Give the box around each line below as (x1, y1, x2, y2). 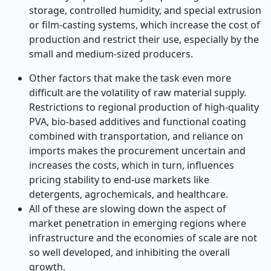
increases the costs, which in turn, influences (29, 158, 234, 172)
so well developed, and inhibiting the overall (29, 246, 230, 259)
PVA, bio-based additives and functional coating (29, 115, 246, 128)
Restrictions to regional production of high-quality (29, 100, 259, 114)
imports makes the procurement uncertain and (29, 144, 246, 157)
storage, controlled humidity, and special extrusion (29, 4, 261, 17)
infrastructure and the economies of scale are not (29, 231, 257, 244)
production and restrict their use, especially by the (29, 33, 259, 46)
